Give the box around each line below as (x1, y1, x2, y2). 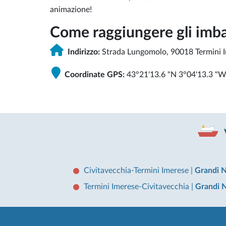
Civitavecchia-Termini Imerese (84, 166, 191, 175)
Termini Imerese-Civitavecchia (84, 182, 191, 191)
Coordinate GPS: (63, 71, 127, 79)
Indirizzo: (66, 48, 102, 56)
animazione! (50, 6, 92, 14)
